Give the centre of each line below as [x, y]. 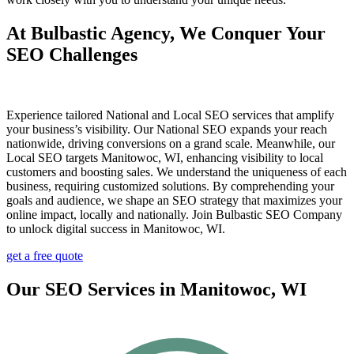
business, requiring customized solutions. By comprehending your [170, 186]
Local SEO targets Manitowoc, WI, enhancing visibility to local [165, 157]
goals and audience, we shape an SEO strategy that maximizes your [174, 200]
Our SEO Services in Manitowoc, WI [156, 289]
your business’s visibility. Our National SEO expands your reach [167, 129]
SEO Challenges [72, 54]
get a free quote [45, 255]
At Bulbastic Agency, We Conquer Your [166, 33]
